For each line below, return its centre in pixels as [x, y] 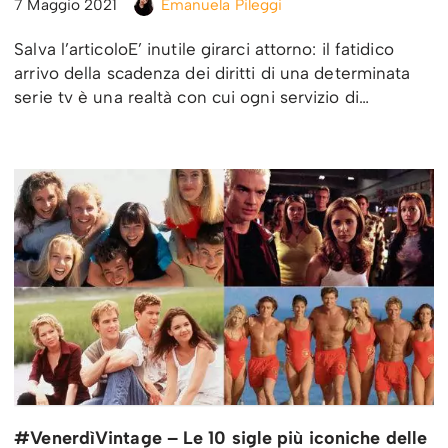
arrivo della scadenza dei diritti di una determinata [212, 73]
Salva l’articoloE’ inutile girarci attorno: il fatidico [204, 49]
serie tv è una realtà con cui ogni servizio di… [194, 97]
